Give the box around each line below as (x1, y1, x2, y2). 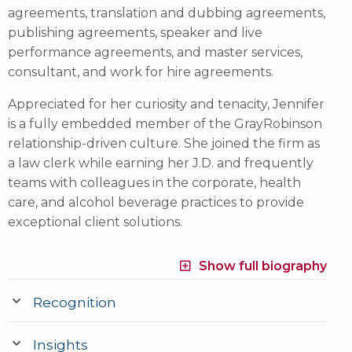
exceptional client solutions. (8, 214, 185, 229)
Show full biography (198, 258, 327, 273)
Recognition (33, 293, 116, 310)
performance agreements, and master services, (8, 44, 302, 60)
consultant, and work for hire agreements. (8, 64, 273, 79)
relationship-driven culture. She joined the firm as (8, 135, 320, 151)
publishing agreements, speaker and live (8, 24, 262, 40)
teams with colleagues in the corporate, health (8, 174, 301, 190)
